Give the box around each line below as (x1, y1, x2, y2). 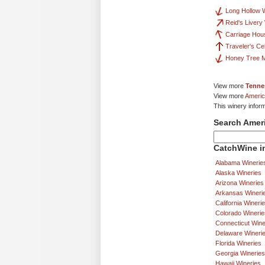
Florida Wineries (215, 240, 261, 247)
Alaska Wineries (215, 169, 261, 177)
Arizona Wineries (215, 179, 264, 187)
